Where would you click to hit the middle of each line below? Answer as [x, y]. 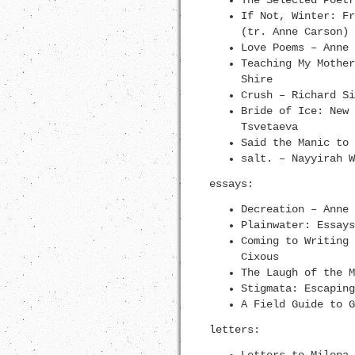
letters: [234, 330]
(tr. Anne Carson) [294, 32]
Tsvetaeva [269, 127]
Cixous [260, 257]
